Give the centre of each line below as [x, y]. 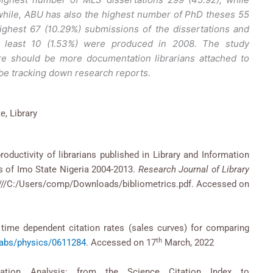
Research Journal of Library [193, 170]
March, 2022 [188, 243]
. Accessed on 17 [121, 243]
